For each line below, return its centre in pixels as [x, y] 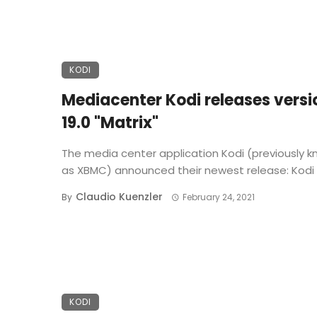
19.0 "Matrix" [110, 123]
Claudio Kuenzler [119, 197]
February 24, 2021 [218, 197]
